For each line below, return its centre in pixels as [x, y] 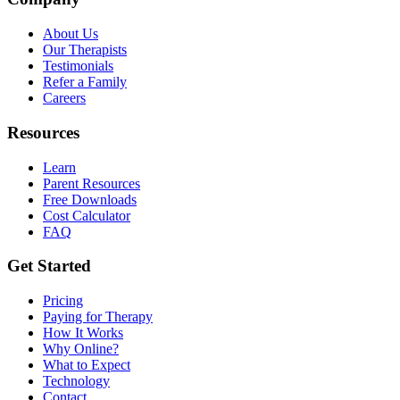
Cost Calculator [87, 215]
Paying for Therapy [98, 317]
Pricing [63, 300]
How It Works [83, 333]
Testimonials [78, 66]
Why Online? [81, 349]
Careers [64, 98]
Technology [76, 381]
